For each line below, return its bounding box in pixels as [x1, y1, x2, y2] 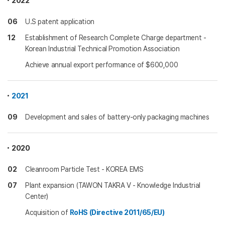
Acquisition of [25, 208, 70, 216]
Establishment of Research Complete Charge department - [25, 34, 206, 42]
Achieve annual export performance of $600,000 [25, 61, 178, 69]
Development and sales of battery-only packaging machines [25, 113, 209, 121]
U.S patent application [25, 18, 94, 26]
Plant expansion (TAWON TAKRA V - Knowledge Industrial [25, 181, 200, 189]
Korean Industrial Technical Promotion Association [25, 45, 180, 53]
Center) [25, 192, 49, 200]
